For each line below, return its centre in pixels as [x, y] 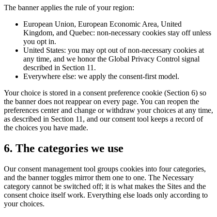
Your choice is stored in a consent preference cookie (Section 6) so [105, 93]
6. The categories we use [64, 148]
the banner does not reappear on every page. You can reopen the [101, 101]
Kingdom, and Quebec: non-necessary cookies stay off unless [117, 32]
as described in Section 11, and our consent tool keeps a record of [103, 119]
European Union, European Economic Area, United [102, 24]
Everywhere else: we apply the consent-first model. [101, 76]
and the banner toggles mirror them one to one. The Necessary [99, 177]
